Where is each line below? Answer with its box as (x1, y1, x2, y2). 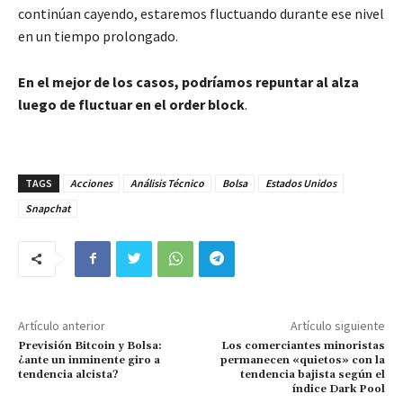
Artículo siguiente (290, 317, 385, 334)
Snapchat (25, 201, 70, 215)
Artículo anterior (18, 317, 105, 334)
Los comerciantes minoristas (220, 338, 385, 353)
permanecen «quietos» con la (219, 353, 385, 367)
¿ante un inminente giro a (18, 353, 160, 367)
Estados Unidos (265, 175, 336, 190)
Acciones (70, 175, 112, 190)
